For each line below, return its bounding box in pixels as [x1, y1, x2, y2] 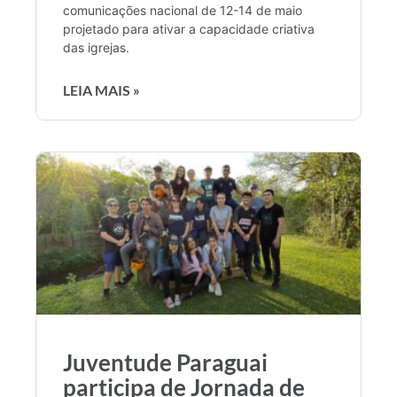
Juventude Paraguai [63, 347, 268, 377]
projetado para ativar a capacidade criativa [63, 20, 315, 36]
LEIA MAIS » [63, 81, 140, 98]
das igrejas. [63, 39, 129, 55]
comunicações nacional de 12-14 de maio [63, 2, 302, 18]
